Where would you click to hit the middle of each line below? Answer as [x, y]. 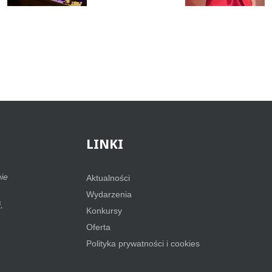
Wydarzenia [109, 195]
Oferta [98, 227]
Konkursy [104, 211]
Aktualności [108, 178]
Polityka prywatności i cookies [143, 244]
